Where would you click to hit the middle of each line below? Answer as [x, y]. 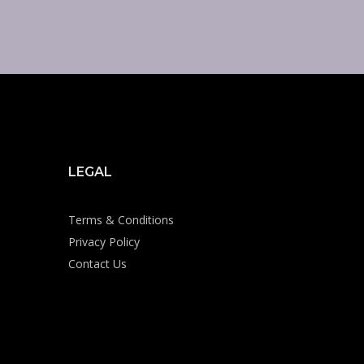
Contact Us [97, 264]
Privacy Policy [104, 242]
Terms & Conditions [121, 220]
